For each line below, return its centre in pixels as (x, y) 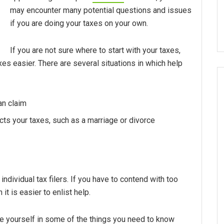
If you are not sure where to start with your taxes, (95, 50)
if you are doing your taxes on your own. (79, 23)
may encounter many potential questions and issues (101, 10)
